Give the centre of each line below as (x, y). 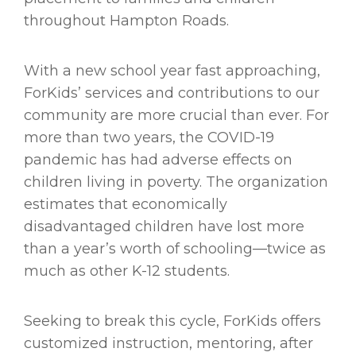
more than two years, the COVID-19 (149, 138)
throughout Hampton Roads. (130, 21)
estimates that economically (126, 205)
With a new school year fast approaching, (172, 71)
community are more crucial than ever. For (176, 116)
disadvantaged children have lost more (164, 227)
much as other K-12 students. (127, 271)
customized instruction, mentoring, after (168, 344)
